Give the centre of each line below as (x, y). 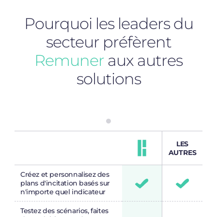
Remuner (69, 61)
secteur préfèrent (108, 42)
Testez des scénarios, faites (64, 211)
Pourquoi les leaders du (108, 24)
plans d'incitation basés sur (65, 183)
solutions (108, 79)
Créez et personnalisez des (65, 175)
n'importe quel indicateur (63, 192)
